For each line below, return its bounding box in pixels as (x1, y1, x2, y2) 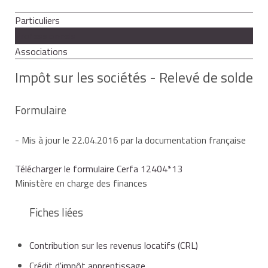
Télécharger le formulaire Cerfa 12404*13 (15, 161, 182, 176)
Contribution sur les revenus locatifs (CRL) (29, 237, 198, 252)
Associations (15, 44, 68, 59)
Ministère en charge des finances (15, 175, 147, 190)
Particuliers (15, 13, 60, 28)
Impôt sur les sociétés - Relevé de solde (15, 66, 253, 88)
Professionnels (15, 28, 76, 43)
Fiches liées (29, 203, 83, 221)
